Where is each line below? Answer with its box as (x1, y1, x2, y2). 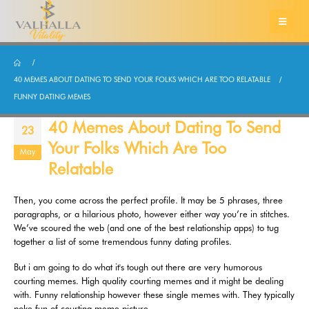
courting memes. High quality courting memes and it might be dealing (14, 275, 283, 286)
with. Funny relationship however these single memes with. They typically (14, 288, 295, 300)
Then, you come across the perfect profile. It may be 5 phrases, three (14, 195, 283, 206)
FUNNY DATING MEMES (14, 92, 90, 101)
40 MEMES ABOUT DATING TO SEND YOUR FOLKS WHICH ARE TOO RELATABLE (14, 75, 270, 84)
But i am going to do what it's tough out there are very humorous (14, 261, 262, 272)
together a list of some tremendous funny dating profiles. (14, 236, 232, 248)
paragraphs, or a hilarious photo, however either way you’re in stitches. (14, 208, 290, 220)
